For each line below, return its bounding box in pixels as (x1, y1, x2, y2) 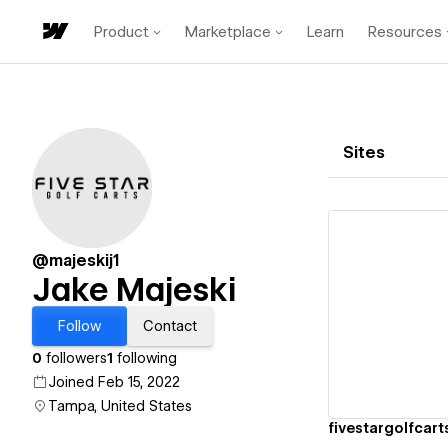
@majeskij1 (32, 251, 119, 270)
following (113, 350, 177, 366)
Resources (368, 22, 442, 41)
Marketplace (185, 22, 271, 41)
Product (94, 22, 149, 41)
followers (42, 350, 107, 366)
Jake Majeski (32, 270, 237, 309)
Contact (143, 318, 197, 334)
